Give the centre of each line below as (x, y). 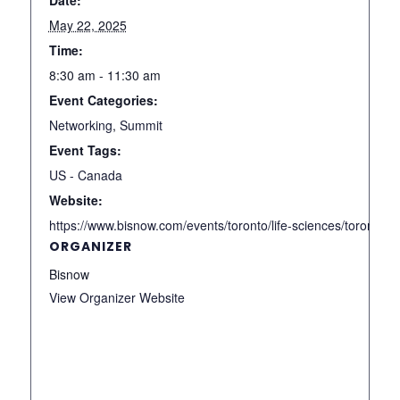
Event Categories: (103, 100)
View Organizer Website (117, 297)
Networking (80, 125)
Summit (141, 125)
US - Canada (85, 175)
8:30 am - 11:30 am (104, 75)
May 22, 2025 (87, 25)
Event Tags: (85, 150)
